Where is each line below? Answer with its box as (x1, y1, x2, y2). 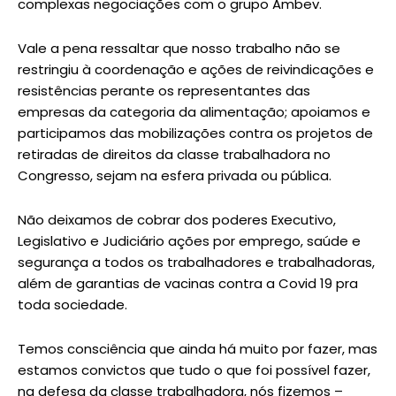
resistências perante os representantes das (18, 80, 310, 100)
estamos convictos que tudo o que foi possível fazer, (18, 360, 370, 379)
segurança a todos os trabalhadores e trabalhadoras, (18, 252, 375, 271)
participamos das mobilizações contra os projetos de (18, 123, 373, 142)
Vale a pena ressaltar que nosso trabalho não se (18, 38, 340, 57)
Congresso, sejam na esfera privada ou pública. (18, 165, 331, 185)
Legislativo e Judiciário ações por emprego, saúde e (18, 231, 361, 250)
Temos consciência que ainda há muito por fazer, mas (18, 339, 377, 358)
